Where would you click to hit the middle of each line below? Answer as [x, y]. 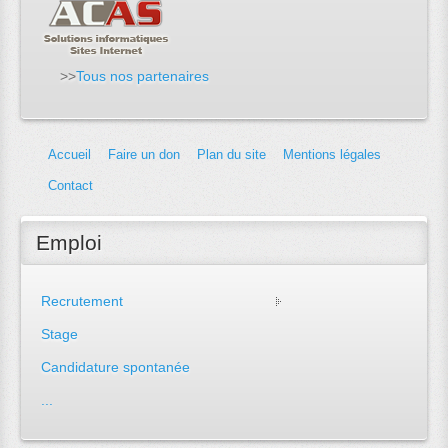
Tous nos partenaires [143, 76]
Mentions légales [332, 155]
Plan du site [232, 155]
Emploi [69, 242]
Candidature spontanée [116, 366]
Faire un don [144, 155]
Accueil [70, 155]
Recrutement [82, 300]
